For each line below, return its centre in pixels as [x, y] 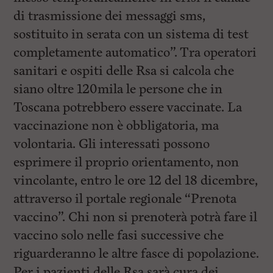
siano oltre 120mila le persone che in [118, 89]
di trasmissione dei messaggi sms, [110, 16]
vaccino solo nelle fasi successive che [119, 236]
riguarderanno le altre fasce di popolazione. [136, 254]
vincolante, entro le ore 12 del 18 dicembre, [136, 181]
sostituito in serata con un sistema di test [131, 34]
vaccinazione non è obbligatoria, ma [116, 126]
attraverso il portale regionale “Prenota [125, 199]
